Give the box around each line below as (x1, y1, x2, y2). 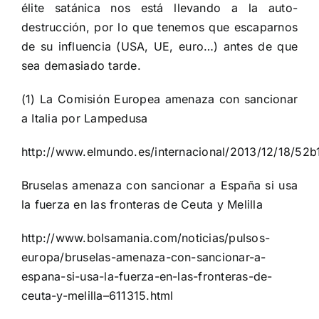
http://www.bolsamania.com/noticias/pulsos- (21, 231, 271, 246)
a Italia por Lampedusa (21, 111, 148, 126)
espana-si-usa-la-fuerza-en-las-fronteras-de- (21, 269, 273, 284)
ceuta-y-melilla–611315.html (21, 288, 174, 303)
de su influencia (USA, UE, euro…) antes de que (21, 39, 298, 54)
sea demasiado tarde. (21, 58, 141, 73)
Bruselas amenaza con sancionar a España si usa (21, 178, 298, 193)
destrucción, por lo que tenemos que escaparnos (21, 20, 298, 35)
